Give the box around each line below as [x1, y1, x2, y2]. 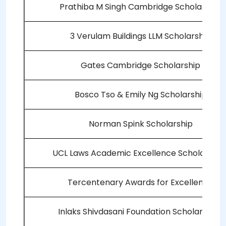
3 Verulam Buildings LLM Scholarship [70, 30, 211, 42]
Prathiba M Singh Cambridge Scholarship [60, 1, 221, 13]
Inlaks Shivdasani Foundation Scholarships [58, 206, 223, 218]
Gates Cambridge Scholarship [81, 60, 200, 72]
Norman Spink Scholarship [88, 118, 193, 130]
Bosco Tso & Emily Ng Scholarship [74, 89, 207, 101]
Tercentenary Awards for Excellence [68, 177, 213, 189]
